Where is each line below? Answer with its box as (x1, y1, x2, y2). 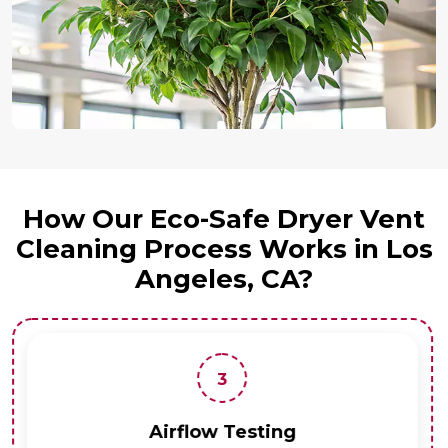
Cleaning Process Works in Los (15, 233, 433, 266)
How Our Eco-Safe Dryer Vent (23, 203, 425, 236)
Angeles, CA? (135, 263, 313, 296)
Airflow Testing (148, 421, 296, 444)
